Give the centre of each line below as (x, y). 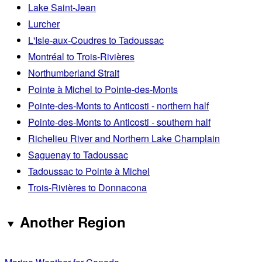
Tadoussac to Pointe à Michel (89, 171)
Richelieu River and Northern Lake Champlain (124, 139)
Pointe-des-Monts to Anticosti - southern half (119, 122)
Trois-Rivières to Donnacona (87, 188)
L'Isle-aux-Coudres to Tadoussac (96, 40)
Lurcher (44, 24)
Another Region (73, 222)
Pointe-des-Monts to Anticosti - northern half (118, 106)
